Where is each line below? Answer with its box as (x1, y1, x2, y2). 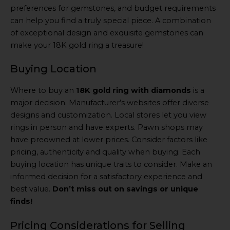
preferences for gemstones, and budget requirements (10, 3, 216, 13)
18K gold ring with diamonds (76, 86, 191, 95)
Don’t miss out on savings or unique (52, 184, 198, 194)
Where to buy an (10, 86, 76, 95)
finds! (10, 197, 32, 206)
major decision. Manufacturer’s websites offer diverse (10, 98, 209, 108)
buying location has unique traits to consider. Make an (10, 160, 212, 169)
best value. (10, 184, 52, 194)
